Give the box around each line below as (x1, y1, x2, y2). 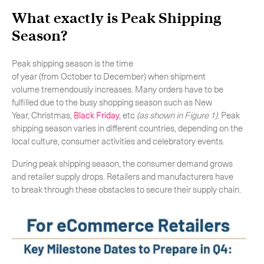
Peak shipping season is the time (12, 57, 133, 70)
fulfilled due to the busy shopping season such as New (12, 95, 212, 108)
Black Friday (74, 108, 119, 121)
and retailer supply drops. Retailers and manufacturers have (12, 170, 233, 183)
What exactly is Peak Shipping (12, 9, 221, 27)
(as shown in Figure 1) (137, 108, 217, 121)
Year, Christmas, (12, 108, 74, 121)
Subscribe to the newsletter (30, 182, 133, 195)
